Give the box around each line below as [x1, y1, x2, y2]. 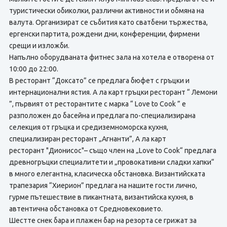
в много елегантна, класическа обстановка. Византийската [9, 170, 205, 178]
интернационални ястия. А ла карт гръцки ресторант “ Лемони [9, 88, 217, 96]
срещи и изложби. [9, 42, 69, 50]
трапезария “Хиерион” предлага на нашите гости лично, [9, 181, 197, 190]
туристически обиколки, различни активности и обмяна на [9, 7, 204, 15]
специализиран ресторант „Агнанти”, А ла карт [9, 135, 166, 143]
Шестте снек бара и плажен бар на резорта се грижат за [9, 216, 197, 224]
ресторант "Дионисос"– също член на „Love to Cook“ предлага [9, 146, 216, 155]
